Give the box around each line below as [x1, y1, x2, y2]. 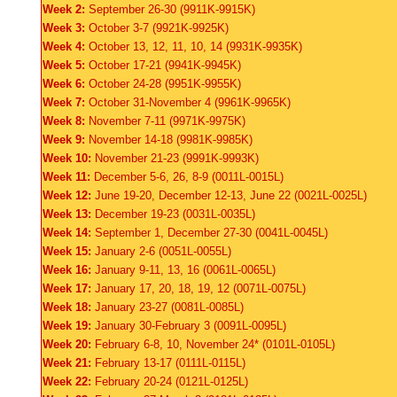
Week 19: [43, 319, 95, 332]
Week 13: [43, 207, 95, 221]
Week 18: [43, 300, 95, 314]
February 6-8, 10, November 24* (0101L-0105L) [95, 338, 335, 351]
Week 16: [43, 263, 95, 276]
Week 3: [43, 21, 89, 35]
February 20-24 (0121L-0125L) [95, 375, 248, 388]
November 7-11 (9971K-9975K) [89, 114, 245, 128]
